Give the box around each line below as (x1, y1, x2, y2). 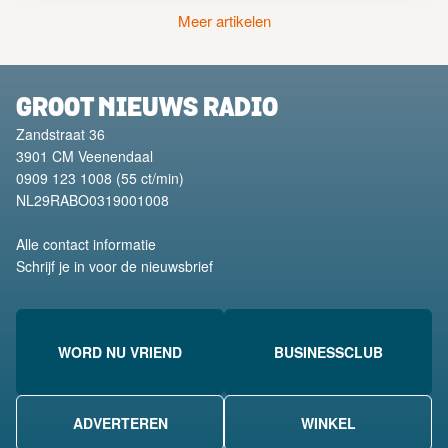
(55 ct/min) (112, 168, 184, 189)
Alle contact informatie (16, 234, 156, 255)
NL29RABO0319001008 (16, 190, 169, 211)
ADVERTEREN (72, 413, 168, 434)
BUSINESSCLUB (273, 342, 383, 363)
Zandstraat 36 (16, 124, 105, 145)
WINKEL (300, 413, 356, 434)
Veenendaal (78, 146, 153, 167)
